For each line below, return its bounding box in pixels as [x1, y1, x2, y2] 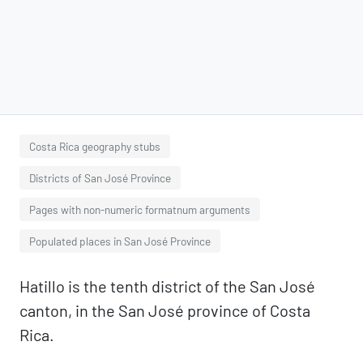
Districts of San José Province [29, 171, 171, 185]
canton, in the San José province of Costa [19, 301, 310, 320]
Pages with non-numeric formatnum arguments [29, 203, 250, 216]
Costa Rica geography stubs [29, 139, 160, 153]
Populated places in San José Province [29, 234, 211, 248]
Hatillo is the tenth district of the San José [19, 276, 315, 296]
